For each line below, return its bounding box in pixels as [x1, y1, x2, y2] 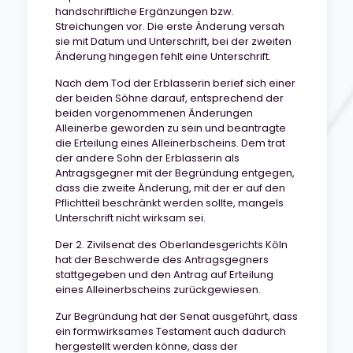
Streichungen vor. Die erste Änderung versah [54, 19, 284, 34]
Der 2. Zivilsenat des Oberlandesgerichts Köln [54, 237, 288, 252]
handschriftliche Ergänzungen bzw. [54, 4, 234, 19]
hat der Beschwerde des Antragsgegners [54, 252, 269, 267]
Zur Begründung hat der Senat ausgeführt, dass [54, 309, 298, 324]
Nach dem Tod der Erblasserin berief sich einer [54, 76, 295, 91]
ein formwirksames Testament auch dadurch [54, 324, 286, 339]
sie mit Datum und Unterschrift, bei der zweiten [54, 34, 292, 49]
